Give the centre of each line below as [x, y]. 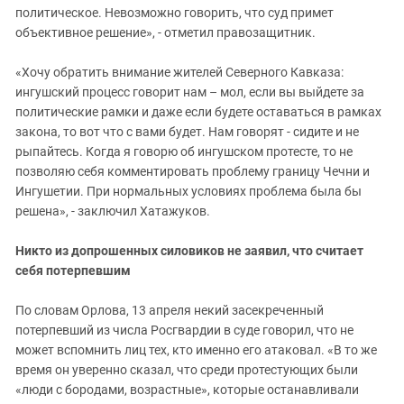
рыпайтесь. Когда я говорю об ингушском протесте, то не [184, 152]
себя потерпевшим [73, 271]
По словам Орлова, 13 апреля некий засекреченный [170, 311]
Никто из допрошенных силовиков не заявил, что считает [189, 251]
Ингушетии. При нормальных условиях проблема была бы [188, 192]
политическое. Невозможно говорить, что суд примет [174, 13]
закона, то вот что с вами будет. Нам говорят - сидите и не [187, 132]
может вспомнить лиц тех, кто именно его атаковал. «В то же [196, 350]
